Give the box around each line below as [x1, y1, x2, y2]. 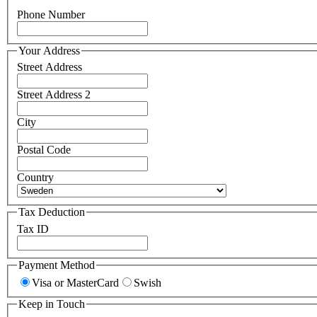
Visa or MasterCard [32, 277, 119, 289]
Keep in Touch [18, 298, 85, 311]
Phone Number [17, 8, 85, 21]
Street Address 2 [17, 88, 91, 101]
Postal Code [17, 144, 71, 156]
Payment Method [18, 258, 95, 271]
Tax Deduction [18, 206, 85, 219]
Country [17, 171, 54, 184]
